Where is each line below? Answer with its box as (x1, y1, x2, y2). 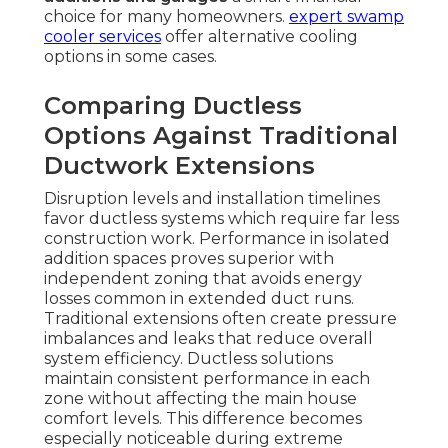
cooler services (44, 27, 161, 47)
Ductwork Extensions (44, 151, 315, 181)
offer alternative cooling (161, 27, 358, 47)
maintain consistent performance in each (44, 369, 370, 389)
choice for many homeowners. (44, 7, 289, 27)
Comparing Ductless (44, 91, 302, 121)
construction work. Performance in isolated (44, 229, 390, 249)
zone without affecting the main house (44, 389, 357, 409)
